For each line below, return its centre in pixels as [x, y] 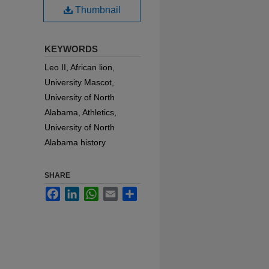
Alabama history [75, 143]
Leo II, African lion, [80, 68]
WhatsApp [118, 192]
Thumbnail [96, 10]
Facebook [79, 192]
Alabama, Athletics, [80, 113]
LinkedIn [95, 192]
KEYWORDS [71, 49]
